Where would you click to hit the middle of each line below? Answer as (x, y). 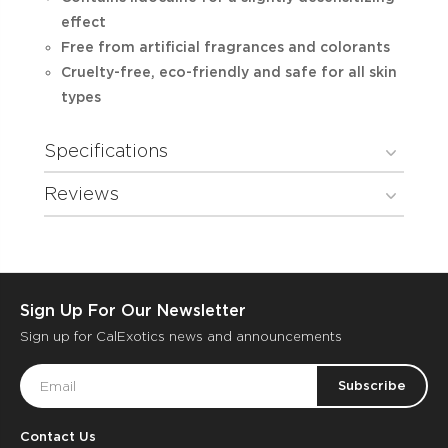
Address (50, 395)
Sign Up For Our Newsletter (133, 311)
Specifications (106, 150)
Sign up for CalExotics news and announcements (181, 337)
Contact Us (58, 437)
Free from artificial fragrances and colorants (225, 46)
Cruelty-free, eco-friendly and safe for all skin (228, 71)
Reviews (81, 194)
